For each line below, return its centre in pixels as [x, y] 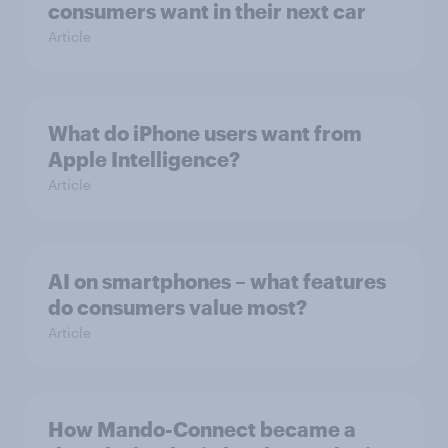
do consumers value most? [177, 307]
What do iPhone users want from [205, 133]
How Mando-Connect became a [202, 429]
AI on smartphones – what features [217, 281]
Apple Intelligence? [144, 159]
